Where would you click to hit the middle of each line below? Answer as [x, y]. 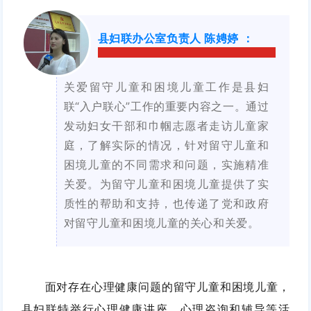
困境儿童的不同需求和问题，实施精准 [166, 165]
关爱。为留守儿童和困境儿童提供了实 [166, 184]
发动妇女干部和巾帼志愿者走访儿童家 [166, 126]
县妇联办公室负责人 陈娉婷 [168, 38]
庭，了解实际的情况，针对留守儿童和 [166, 145]
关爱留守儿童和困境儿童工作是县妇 [166, 87]
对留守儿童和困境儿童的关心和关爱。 [161, 223]
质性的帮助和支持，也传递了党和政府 [166, 204]
